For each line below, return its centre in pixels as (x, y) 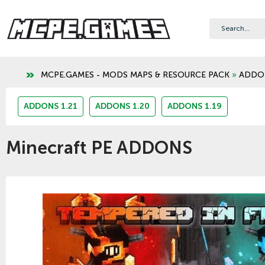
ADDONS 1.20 (122, 106)
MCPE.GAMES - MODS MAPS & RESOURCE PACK (135, 75)
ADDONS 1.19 (195, 106)
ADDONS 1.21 (51, 106)
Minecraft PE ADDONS (99, 148)
